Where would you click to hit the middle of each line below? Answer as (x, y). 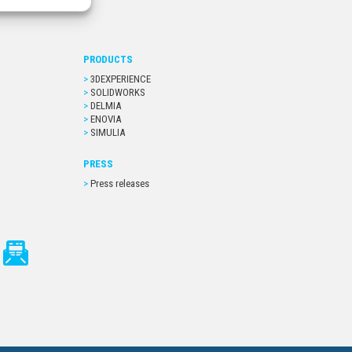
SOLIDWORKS (118, 93)
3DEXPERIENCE (121, 79)
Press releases (120, 184)
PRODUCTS (108, 60)
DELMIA (106, 106)
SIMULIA (108, 133)
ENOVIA (106, 119)
